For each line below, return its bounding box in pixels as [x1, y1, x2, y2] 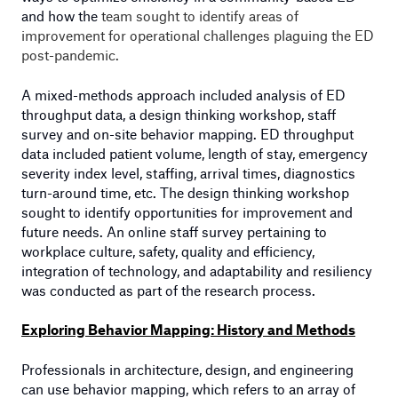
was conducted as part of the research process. [21, 281, 315, 298]
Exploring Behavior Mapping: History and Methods [21, 321, 355, 338]
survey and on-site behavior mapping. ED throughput [21, 124, 354, 142]
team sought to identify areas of [98, 7, 298, 25]
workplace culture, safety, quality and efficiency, [21, 242, 314, 259]
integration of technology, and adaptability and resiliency [21, 261, 372, 279]
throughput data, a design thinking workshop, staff [21, 105, 336, 123]
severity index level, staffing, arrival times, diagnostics [21, 163, 355, 181]
